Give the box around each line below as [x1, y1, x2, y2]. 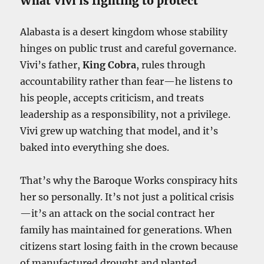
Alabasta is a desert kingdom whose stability [20, 25, 228, 38]
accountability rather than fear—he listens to [20, 75, 233, 87]
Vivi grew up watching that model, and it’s [20, 124, 219, 137]
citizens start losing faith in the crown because [20, 240, 239, 252]
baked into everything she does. [20, 141, 170, 153]
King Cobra [82, 58, 137, 71]
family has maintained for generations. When [20, 223, 233, 236]
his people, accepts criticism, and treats [20, 91, 204, 104]
